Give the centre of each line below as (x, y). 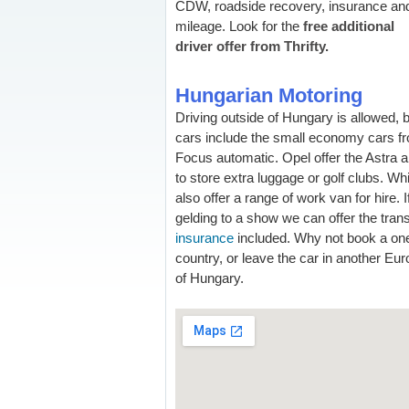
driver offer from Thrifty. (252, 46)
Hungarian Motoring (269, 95)
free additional (349, 26)
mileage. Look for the (239, 26)
